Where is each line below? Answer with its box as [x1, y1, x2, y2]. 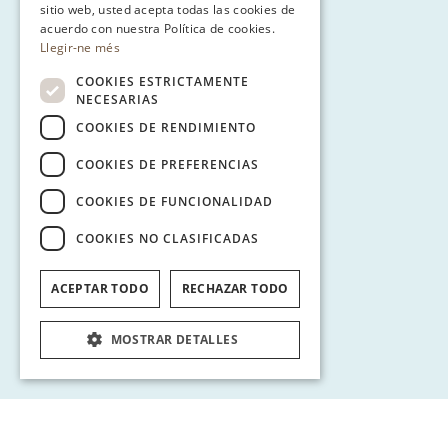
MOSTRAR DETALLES [110, 331, 238, 348]
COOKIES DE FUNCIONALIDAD [76, 192, 273, 210]
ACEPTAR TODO [51, 280, 150, 297]
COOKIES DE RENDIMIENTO [76, 118, 256, 136]
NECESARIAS [76, 90, 159, 108]
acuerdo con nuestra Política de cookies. [40, 20, 276, 37]
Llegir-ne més [40, 39, 120, 56]
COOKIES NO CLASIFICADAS [76, 229, 259, 247]
